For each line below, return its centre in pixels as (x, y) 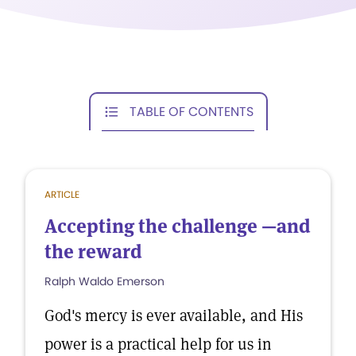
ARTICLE (62, 194)
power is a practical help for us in (158, 344)
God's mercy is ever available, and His (174, 315)
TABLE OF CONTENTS (192, 111)
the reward (93, 252)
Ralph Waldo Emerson (104, 281)
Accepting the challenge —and (178, 226)
